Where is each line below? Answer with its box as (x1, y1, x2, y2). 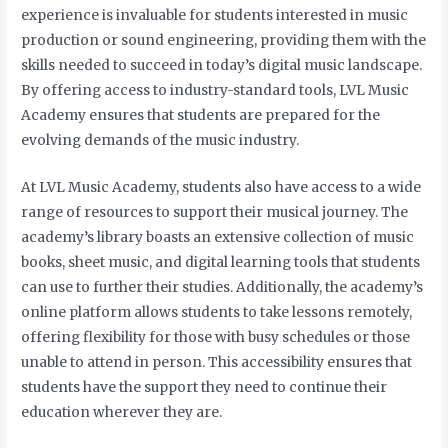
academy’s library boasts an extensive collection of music (21, 229, 415, 247)
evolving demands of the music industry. (21, 132, 300, 150)
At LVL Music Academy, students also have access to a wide (21, 179, 422, 197)
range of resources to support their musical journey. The (21, 204, 409, 222)
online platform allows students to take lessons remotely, (21, 304, 413, 322)
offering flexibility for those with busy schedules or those (21, 329, 411, 347)
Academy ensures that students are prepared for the (21, 107, 381, 125)
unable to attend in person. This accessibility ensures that (21, 354, 413, 372)
